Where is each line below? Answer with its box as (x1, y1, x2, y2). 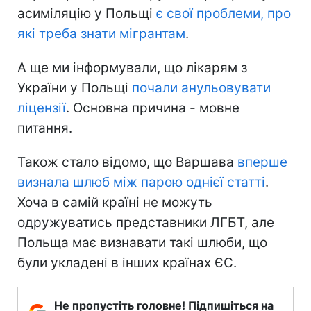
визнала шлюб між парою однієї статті (17, 174, 265, 191)
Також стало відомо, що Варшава (17, 154, 237, 171)
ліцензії (17, 100, 66, 117)
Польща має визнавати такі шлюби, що (17, 235, 267, 251)
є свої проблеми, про (156, 6, 291, 22)
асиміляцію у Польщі (17, 6, 156, 22)
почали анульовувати (132, 80, 271, 96)
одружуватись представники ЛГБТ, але (17, 215, 274, 231)
